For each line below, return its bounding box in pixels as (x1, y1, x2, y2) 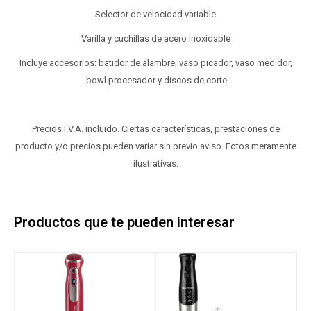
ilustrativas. (133, 158, 178, 169)
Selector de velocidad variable (95, 9, 216, 19)
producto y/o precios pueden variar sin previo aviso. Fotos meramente (15, 141, 296, 151)
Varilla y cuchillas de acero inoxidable (81, 33, 230, 44)
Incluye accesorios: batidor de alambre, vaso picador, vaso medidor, (19, 58, 292, 68)
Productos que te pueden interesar (14, 214, 235, 230)
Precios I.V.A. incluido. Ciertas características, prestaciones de (31, 124, 280, 134)
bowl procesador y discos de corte (84, 75, 227, 85)
